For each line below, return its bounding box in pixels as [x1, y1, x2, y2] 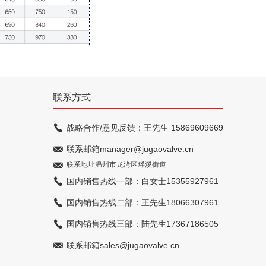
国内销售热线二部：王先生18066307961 [66, 197, 218, 207]
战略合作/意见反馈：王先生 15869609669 [66, 122, 223, 132]
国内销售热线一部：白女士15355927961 [66, 176, 218, 186]
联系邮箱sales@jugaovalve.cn [66, 240, 179, 250]
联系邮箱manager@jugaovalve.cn [66, 144, 194, 154]
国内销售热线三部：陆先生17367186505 [66, 218, 218, 229]
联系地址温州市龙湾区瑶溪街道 [66, 160, 166, 169]
